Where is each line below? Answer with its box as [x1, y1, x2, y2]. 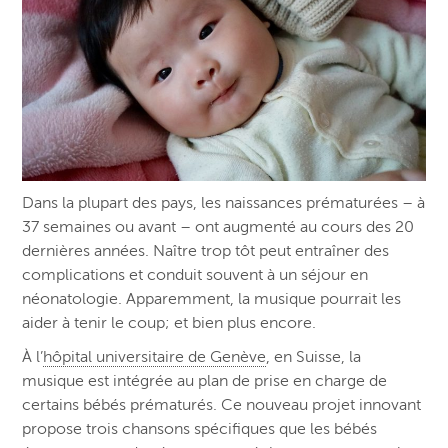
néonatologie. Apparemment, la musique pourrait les [22, 289, 402, 308]
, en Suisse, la [266, 347, 362, 366]
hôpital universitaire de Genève [43, 347, 267, 366]
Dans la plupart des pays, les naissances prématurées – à [22, 193, 426, 212]
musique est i [22, 371, 118, 390]
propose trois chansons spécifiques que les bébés [22, 419, 378, 438]
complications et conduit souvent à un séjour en [22, 265, 369, 284]
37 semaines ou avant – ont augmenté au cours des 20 [22, 217, 415, 236]
